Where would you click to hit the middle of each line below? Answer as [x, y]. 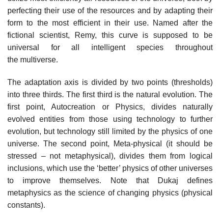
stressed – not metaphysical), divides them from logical [110, 156]
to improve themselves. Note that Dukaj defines [110, 181]
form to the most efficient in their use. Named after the [110, 23]
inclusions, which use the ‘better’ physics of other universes [110, 168]
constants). [26, 205]
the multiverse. [33, 60]
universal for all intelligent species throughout [110, 48]
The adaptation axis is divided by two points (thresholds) [110, 82]
